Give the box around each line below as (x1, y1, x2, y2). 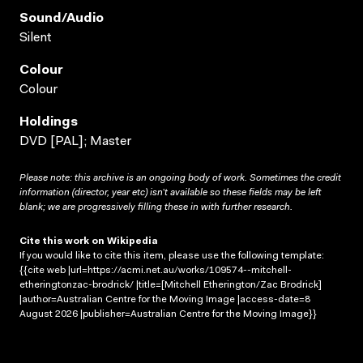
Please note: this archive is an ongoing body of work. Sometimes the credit (19, 173, 341, 183)
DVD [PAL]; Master (19, 135, 131, 148)
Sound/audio (19, 11, 104, 25)
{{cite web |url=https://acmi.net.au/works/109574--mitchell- (19, 265, 292, 275)
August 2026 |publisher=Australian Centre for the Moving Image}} (19, 309, 317, 319)
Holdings (19, 115, 78, 129)
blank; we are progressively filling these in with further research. (19, 202, 293, 212)
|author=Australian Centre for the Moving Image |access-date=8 (19, 294, 310, 305)
